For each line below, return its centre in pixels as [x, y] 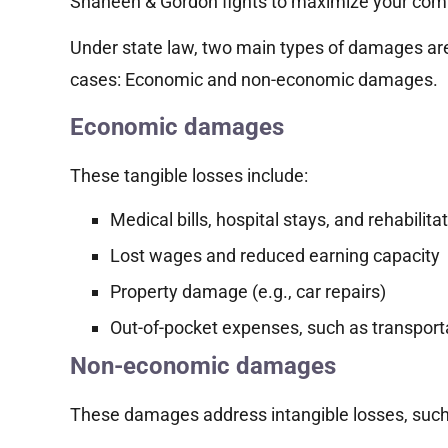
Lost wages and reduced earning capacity [275, 255]
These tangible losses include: [189, 175]
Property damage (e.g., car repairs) [248, 291]
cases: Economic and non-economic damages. [254, 80]
